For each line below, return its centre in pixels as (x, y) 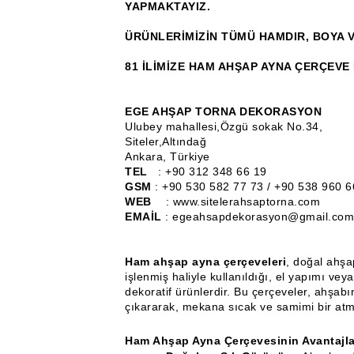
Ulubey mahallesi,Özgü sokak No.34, (226, 126)
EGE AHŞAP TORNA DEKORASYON (223, 111)
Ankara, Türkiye (168, 156)
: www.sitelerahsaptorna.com (243, 201)
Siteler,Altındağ (166, 141)
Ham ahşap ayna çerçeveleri (205, 262)
